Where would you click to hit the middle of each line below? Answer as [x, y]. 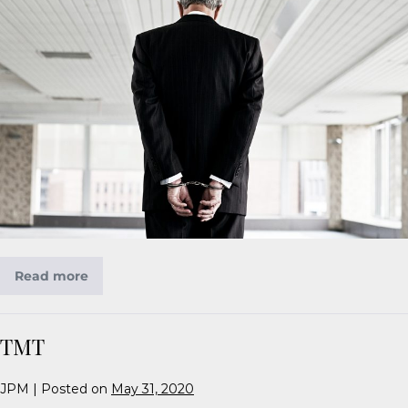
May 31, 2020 [153, 389]
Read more [51, 276]
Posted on [74, 389]
